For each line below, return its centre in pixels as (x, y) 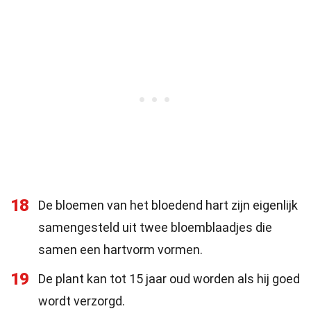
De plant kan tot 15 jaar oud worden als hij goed (169, 279)
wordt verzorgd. (82, 301)
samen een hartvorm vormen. (120, 250)
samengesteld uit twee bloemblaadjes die (155, 227)
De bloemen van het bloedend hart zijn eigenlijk (168, 205)
